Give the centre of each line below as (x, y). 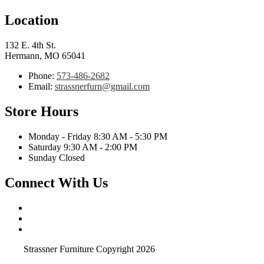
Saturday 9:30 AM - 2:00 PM (83, 147)
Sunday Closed (57, 157)
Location (32, 20)
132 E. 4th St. (30, 45)
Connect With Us (56, 182)
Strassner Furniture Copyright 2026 (89, 249)
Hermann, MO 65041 (45, 55)
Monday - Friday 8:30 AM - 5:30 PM (98, 136)
